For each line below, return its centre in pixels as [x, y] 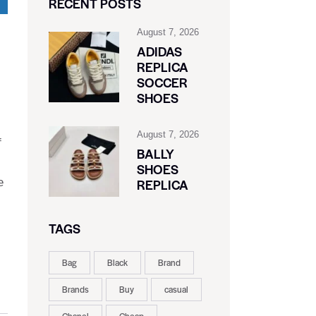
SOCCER [162, 83]
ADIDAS [159, 51]
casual [176, 290]
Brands [75, 290]
